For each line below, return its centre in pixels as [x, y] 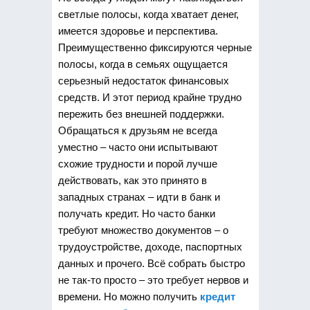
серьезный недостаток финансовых [143, 81]
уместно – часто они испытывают [138, 147]
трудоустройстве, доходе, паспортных [150, 247]
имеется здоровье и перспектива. [138, 31]
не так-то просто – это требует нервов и [153, 280]
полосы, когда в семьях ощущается [143, 64]
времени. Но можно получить [129, 297]
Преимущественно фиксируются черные [155, 47]
